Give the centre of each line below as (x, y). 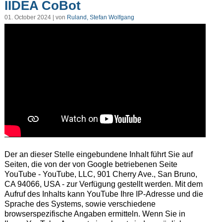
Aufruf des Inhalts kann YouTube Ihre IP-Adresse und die (104, 194)
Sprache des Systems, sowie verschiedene (80, 204)
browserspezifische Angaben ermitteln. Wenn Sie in (95, 214)
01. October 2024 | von (35, 18)
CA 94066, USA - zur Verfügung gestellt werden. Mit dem (103, 184)
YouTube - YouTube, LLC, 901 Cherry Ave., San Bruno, (101, 174)
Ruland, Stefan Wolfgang (100, 18)
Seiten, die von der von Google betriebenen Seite (91, 164)
